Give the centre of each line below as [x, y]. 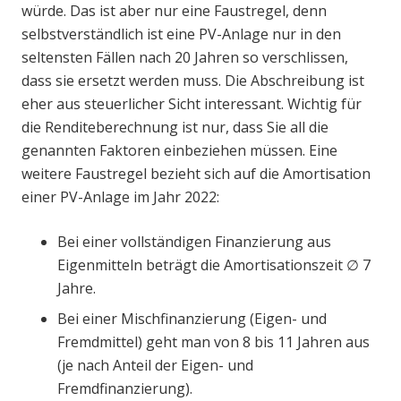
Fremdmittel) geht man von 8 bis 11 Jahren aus [213, 341]
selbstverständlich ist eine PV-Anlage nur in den [181, 34]
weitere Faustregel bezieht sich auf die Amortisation [196, 173]
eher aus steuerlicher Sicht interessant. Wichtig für [192, 103]
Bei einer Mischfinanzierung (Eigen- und [192, 318]
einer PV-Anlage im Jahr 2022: [120, 196]
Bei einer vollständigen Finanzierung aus [194, 241]
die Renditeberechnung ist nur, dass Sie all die [175, 127]
